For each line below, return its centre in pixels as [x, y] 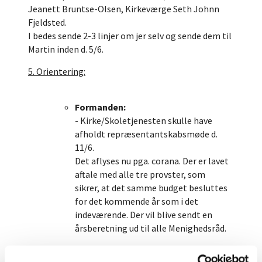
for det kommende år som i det [137, 201]
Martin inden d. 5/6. [66, 49]
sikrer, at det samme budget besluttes [151, 188]
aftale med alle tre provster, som [140, 174]
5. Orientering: [57, 71]
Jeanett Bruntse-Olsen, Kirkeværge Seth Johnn [124, 9]
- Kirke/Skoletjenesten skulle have [144, 120]
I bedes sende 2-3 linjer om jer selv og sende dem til [130, 36]
